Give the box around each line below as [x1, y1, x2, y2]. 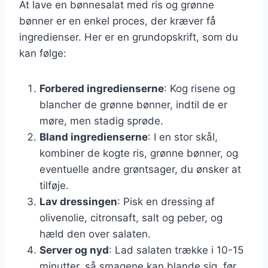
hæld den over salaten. [39, 227, 151, 240]
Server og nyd [39, 243, 109, 256]
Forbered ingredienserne [39, 82, 164, 95]
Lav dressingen [39, 195, 117, 208]
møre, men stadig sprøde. [39, 114, 163, 127]
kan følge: [19, 47, 66, 59]
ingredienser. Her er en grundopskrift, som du [19, 31, 238, 43]
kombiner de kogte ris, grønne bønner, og [39, 147, 238, 159]
